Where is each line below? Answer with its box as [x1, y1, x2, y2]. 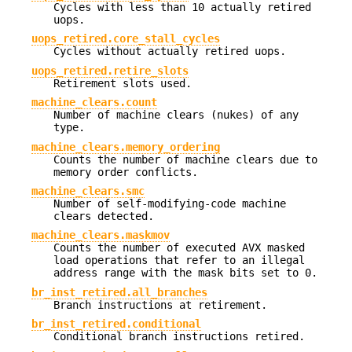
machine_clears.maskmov [31, 229, 170, 242]
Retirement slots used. [53, 76, 192, 90]
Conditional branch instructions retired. [53, 330, 305, 343]
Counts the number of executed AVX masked [53, 241, 305, 255]
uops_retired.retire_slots [31, 64, 189, 77]
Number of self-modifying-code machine [53, 197, 286, 210]
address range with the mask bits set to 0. [53, 266, 317, 280]
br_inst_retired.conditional [31, 317, 201, 331]
